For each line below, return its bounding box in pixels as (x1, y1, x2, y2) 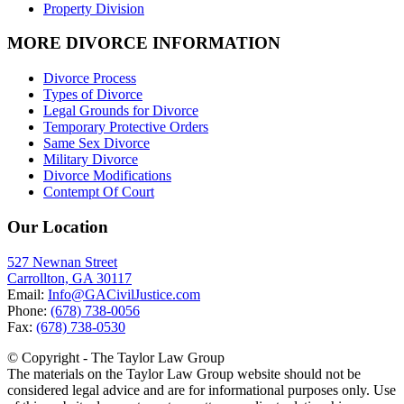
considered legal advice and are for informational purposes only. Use (7, 381, 396, 398)
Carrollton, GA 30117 (7, 270, 132, 286)
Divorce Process (43, 70, 136, 87)
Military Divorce (43, 151, 138, 168)
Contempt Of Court (43, 184, 154, 200)
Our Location (7, 216, 108, 236)
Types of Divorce (43, 87, 142, 103)
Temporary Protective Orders (43, 119, 208, 135)
